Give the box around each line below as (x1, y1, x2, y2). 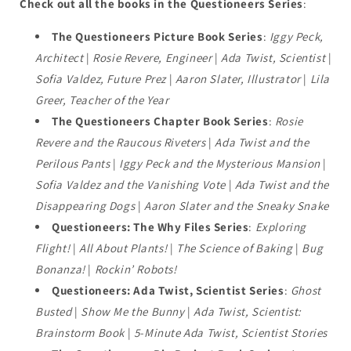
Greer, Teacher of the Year (35, 92, 169, 107)
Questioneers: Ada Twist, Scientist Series (52, 282, 284, 298)
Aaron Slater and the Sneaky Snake (144, 197, 329, 213)
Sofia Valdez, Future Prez (35, 71, 166, 86)
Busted (35, 303, 72, 319)
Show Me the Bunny (81, 303, 185, 319)
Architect (35, 49, 86, 65)
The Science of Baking (176, 240, 296, 255)
